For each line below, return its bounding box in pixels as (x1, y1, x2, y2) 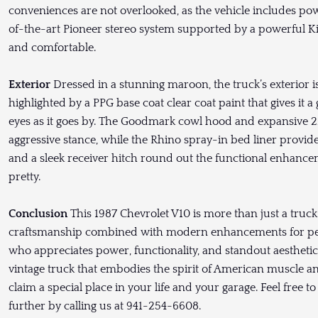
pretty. (9, 170, 40, 184)
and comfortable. (9, 41, 96, 55)
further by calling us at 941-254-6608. (9, 300, 201, 313)
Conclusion (9, 207, 67, 221)
